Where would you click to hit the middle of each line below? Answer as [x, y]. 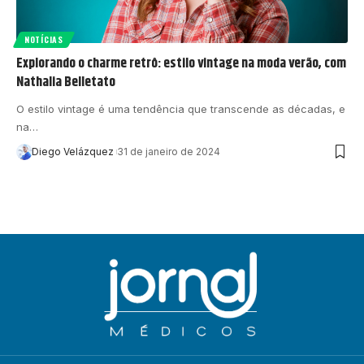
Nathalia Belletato [66, 82]
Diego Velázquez [72, 151]
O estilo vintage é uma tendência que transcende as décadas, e [181, 108]
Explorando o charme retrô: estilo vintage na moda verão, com [181, 63]
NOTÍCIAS [44, 39]
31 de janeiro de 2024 [168, 151]
